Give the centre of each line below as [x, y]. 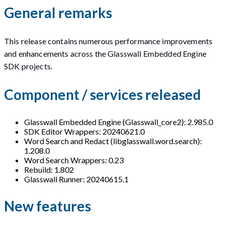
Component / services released [102, 95]
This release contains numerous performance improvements [108, 41]
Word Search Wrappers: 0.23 [74, 160]
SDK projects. [28, 66]
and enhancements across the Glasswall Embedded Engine [105, 54]
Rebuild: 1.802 [49, 169]
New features [47, 206]
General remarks [58, 12]
